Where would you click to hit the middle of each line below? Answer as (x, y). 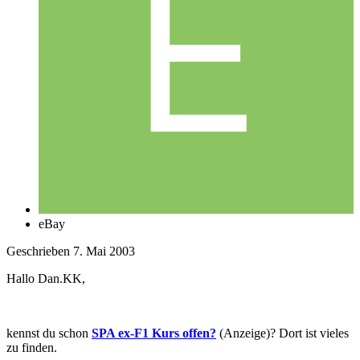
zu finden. (32, 347)
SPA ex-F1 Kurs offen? (154, 333)
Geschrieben (40, 251)
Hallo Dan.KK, (46, 278)
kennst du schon (49, 333)
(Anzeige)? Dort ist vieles (282, 333)
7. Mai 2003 (104, 251)
